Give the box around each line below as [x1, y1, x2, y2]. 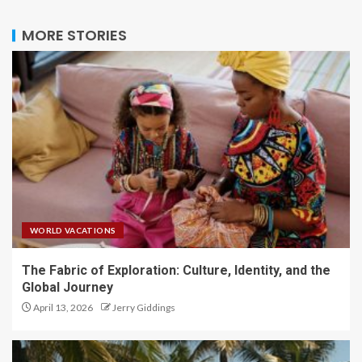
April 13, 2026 [32, 301, 93, 314]
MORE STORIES [22, 25, 127, 45]
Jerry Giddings [112, 301, 175, 314]
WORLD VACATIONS [30, 225, 116, 235]
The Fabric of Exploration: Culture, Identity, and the [22, 263, 330, 278]
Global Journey [22, 280, 113, 295]
